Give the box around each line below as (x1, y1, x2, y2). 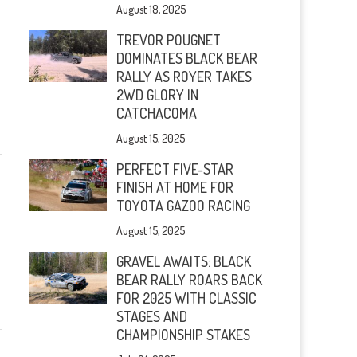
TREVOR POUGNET (116, 31, 222, 49)
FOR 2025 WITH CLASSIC (116, 289, 257, 307)
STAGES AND (116, 308, 188, 325)
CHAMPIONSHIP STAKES (116, 326, 251, 343)
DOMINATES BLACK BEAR (116, 49, 258, 67)
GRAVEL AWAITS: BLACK (116, 253, 252, 270)
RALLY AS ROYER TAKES (116, 68, 253, 85)
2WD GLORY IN (116, 86, 199, 104)
